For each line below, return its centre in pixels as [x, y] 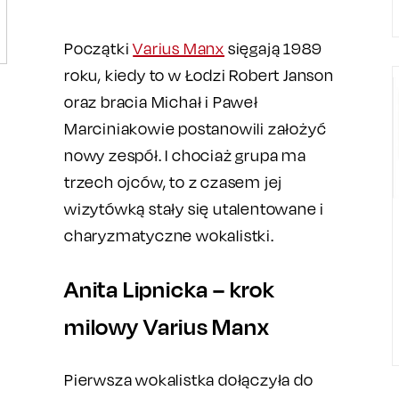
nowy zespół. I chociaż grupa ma [185, 155]
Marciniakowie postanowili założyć [195, 129]
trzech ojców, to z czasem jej [174, 182]
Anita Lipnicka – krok [170, 289]
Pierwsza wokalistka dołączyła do [189, 380]
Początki [99, 49]
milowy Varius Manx [167, 326]
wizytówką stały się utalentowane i [195, 209]
